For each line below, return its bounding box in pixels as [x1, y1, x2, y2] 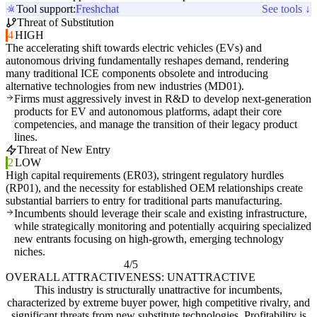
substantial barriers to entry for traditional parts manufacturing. [6, 195, 282, 207]
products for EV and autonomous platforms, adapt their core [14, 105, 282, 118]
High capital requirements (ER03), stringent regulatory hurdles [6, 169, 284, 182]
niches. [14, 246, 45, 258]
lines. [14, 131, 38, 144]
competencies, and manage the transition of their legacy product [14, 118, 297, 131]
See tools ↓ [262, 3, 311, 16]
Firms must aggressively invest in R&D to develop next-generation [14, 93, 311, 105]
